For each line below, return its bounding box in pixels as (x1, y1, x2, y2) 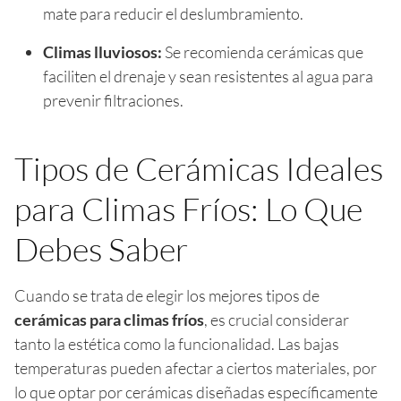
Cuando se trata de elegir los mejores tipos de (14, 285, 320, 305)
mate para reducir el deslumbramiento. (43, 3, 303, 23)
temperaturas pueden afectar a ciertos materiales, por (14, 357, 377, 378)
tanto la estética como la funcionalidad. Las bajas (14, 333, 339, 354)
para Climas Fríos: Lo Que (14, 188, 363, 228)
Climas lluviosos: (43, 41, 162, 62)
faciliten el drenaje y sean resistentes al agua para (43, 65, 373, 86)
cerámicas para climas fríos (14, 309, 204, 329)
